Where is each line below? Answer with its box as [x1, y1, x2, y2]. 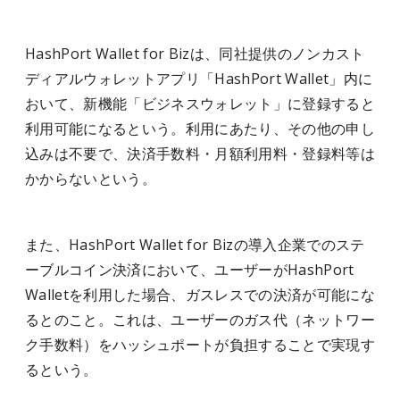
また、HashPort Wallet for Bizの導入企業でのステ [25, 235, 365, 254]
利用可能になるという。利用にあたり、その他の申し [25, 119, 375, 138]
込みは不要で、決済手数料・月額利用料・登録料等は [25, 144, 375, 163]
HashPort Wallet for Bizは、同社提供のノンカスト [25, 44, 365, 63]
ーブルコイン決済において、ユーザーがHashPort [25, 260, 354, 279]
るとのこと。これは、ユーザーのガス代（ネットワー [25, 310, 375, 329]
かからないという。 [25, 169, 156, 188]
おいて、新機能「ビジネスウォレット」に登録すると [25, 94, 375, 113]
